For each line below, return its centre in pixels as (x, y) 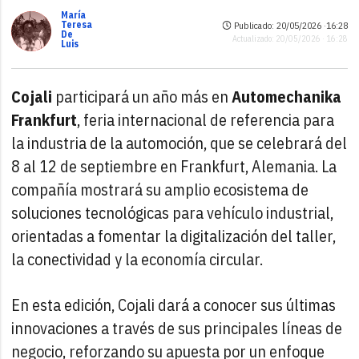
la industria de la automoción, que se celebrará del (179, 143)
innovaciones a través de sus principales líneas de (177, 328)
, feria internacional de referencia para (206, 119)
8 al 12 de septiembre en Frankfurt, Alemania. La (174, 166)
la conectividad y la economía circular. (137, 259)
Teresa (77, 24)
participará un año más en (142, 96)
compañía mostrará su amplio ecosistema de (160, 189)
